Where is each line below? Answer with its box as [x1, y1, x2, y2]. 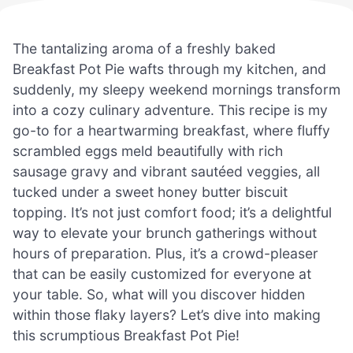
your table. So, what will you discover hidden [13, 285, 305, 303]
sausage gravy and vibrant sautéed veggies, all [13, 162, 320, 180]
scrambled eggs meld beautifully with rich [13, 142, 283, 159]
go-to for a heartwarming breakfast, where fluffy [13, 121, 330, 139]
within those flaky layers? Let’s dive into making [13, 306, 321, 323]
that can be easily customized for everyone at [13, 265, 311, 282]
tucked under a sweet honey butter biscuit [13, 183, 288, 200]
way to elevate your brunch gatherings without [13, 224, 317, 241]
